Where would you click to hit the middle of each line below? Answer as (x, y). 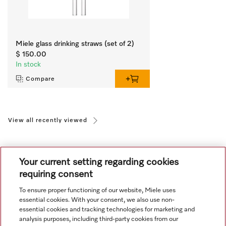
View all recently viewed (48, 120)
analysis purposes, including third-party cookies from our (99, 219)
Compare (40, 79)
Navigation (30, 200)
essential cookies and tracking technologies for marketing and (107, 210)
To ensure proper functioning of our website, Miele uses (98, 190)
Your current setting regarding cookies (99, 162)
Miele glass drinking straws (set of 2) (75, 44)
